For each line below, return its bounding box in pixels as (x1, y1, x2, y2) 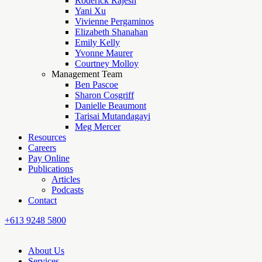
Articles (51, 174, 80, 184)
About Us (28, 246, 64, 256)
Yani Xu (75, 6, 106, 16)
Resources (28, 132, 66, 142)
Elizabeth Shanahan (75, 27, 148, 37)
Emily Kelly (75, 37, 120, 47)
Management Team (51, 69, 122, 79)
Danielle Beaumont (75, 101, 146, 111)
